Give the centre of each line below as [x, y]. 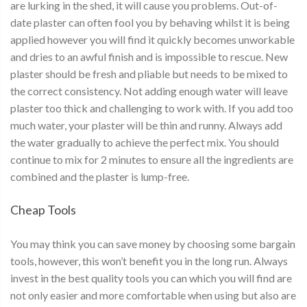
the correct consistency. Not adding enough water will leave [149, 90]
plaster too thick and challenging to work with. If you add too [152, 108]
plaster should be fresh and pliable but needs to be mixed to [149, 73]
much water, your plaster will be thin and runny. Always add [146, 125]
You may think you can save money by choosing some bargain [153, 243]
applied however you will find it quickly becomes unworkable [152, 39]
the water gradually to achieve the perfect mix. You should [145, 142]
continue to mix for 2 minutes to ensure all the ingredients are [152, 159]
